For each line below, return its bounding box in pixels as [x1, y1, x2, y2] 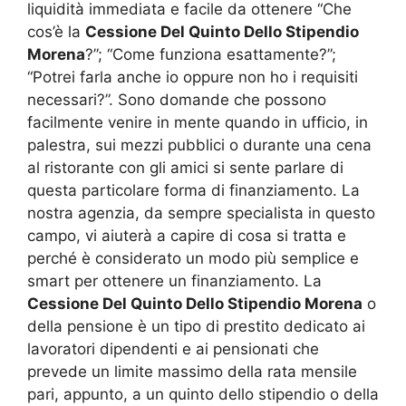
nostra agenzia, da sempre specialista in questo [27, 203, 375, 222]
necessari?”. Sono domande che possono [27, 90, 326, 109]
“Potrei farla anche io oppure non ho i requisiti [27, 67, 358, 86]
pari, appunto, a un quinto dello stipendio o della [27, 384, 379, 403]
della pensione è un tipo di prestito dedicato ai [27, 316, 365, 335]
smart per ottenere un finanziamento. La [27, 271, 322, 290]
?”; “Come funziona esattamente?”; [85, 44, 336, 63]
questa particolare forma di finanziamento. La [27, 180, 360, 199]
